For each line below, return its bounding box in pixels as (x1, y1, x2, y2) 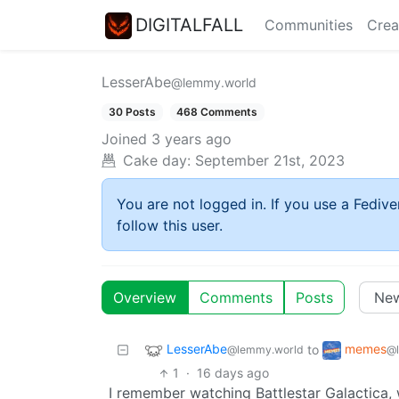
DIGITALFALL (135, 13, 243, 36)
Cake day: (123, 151, 191, 170)
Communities (265, 16, 353, 34)
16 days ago (197, 365, 270, 381)
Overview (113, 289, 176, 307)
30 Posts (108, 105, 156, 118)
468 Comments (176, 105, 258, 118)
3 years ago (151, 130, 232, 149)
